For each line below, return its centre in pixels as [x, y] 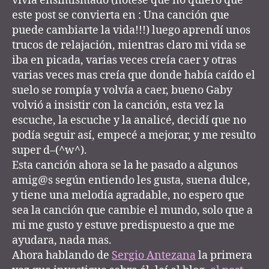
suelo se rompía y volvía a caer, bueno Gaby [122, 90]
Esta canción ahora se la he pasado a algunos [125, 165]
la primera [224, 255]
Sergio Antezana [154, 255]
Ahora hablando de [62, 255]
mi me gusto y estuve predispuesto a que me [123, 225]
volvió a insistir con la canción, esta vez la [118, 105]
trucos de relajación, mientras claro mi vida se [129, 45]
